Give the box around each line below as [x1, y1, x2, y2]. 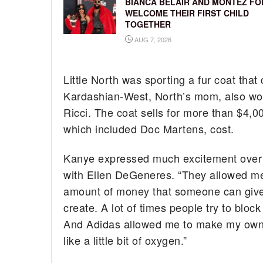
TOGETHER [125, 18, 171, 30]
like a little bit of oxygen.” [63, 232, 187, 248]
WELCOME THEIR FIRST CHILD [125, 6, 249, 19]
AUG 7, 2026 [133, 34, 171, 44]
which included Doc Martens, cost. [63, 120, 234, 136]
